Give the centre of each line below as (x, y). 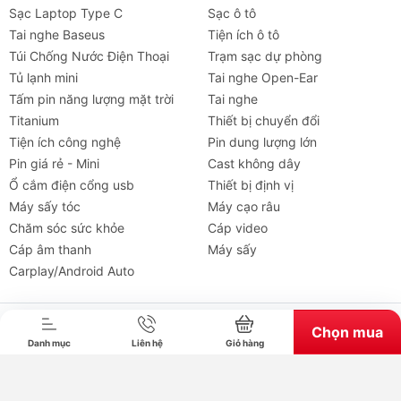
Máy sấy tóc (45, 206)
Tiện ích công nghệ (65, 141)
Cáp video (238, 227)
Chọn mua (348, 332)
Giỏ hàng (244, 342)
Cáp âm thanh (50, 249)
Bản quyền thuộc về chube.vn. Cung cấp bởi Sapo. (200, 330)
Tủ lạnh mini (43, 77)
